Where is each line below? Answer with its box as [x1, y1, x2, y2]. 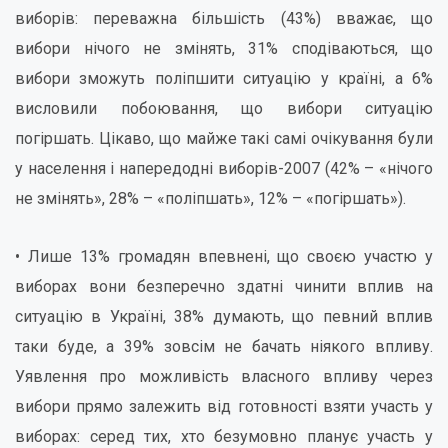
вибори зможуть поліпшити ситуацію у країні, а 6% [15, 69, 433, 88]
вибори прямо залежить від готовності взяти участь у [15, 397, 433, 416]
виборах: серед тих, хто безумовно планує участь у [15, 427, 433, 446]
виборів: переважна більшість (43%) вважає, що [15, 9, 433, 28]
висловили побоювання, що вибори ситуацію [15, 99, 433, 118]
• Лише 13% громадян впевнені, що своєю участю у [15, 247, 433, 266]
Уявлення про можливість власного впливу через [15, 367, 433, 386]
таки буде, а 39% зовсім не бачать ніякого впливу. [15, 337, 433, 356]
